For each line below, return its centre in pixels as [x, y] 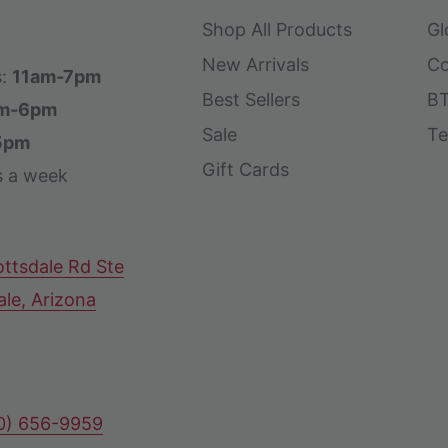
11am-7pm [56, 76]
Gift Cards [245, 169]
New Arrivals [255, 64]
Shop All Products [277, 29]
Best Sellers [251, 99]
